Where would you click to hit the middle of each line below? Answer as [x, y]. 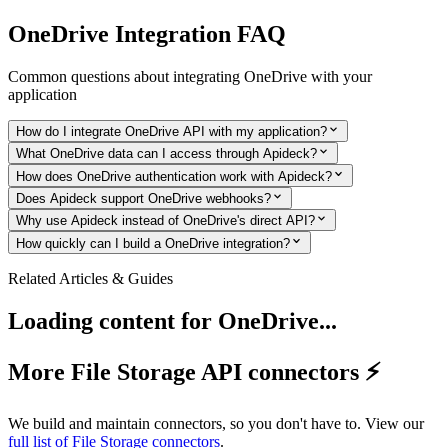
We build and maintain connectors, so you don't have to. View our [216, 424]
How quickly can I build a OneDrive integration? [153, 243]
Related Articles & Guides [90, 278]
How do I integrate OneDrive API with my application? [171, 132]
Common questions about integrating [126, 76]
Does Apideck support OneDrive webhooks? [143, 198]
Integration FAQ [197, 33]
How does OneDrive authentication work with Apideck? [174, 176]
